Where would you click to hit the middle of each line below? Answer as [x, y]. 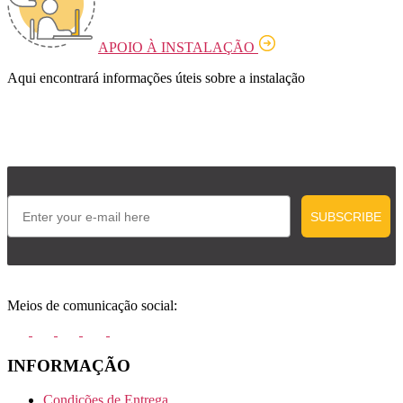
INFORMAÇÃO [69, 365]
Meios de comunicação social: [92, 306]
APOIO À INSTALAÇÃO [178, 48]
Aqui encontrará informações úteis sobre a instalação [156, 78]
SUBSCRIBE [346, 216]
